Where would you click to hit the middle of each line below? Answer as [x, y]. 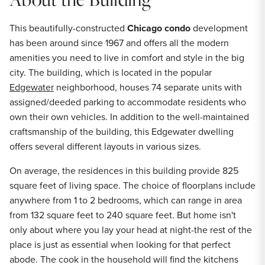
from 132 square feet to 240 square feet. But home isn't [123, 215]
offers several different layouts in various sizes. [105, 146]
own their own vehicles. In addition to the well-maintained [129, 117]
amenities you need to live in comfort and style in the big [127, 58]
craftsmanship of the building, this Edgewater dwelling [122, 132]
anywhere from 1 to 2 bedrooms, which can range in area [126, 200]
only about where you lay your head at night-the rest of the [131, 230]
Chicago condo [159, 28]
